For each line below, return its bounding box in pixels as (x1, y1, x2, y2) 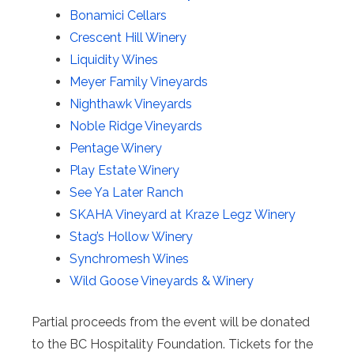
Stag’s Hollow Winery (70, 228, 193, 244)
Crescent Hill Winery (70, 29, 186, 45)
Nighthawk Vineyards (70, 96, 192, 111)
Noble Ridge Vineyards (70, 118, 202, 134)
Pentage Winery (70, 140, 162, 156)
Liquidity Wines (70, 51, 158, 67)
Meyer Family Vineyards (70, 73, 208, 89)
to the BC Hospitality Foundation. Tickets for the (32, 336, 313, 352)
